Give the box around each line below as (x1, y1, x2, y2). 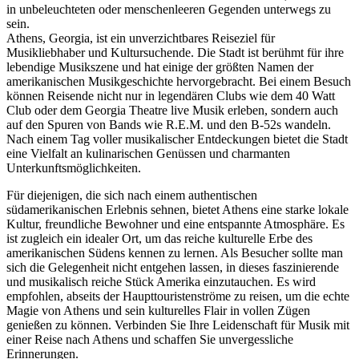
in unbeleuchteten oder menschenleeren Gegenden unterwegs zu (6, 2, 331, 16)
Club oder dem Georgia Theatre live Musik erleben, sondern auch (6, 103, 338, 117)
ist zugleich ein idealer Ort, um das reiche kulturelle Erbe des (6, 231, 313, 245)
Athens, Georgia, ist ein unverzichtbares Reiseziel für (6, 30, 275, 45)
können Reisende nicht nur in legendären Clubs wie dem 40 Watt (6, 88, 335, 103)
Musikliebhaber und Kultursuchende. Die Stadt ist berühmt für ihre (6, 45, 344, 59)
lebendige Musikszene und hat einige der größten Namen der (6, 59, 313, 74)
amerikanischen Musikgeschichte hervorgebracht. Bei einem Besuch (6, 74, 351, 88)
